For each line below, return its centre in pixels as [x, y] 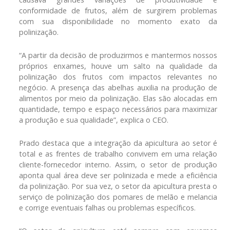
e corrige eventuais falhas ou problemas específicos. [107, 207]
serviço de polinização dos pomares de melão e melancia [118, 197]
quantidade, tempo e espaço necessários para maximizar [118, 109]
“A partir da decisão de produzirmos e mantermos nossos [118, 55]
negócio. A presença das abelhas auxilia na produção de [118, 87]
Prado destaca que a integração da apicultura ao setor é [118, 143]
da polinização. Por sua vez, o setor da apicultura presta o [118, 186]
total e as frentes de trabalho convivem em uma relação [118, 154]
